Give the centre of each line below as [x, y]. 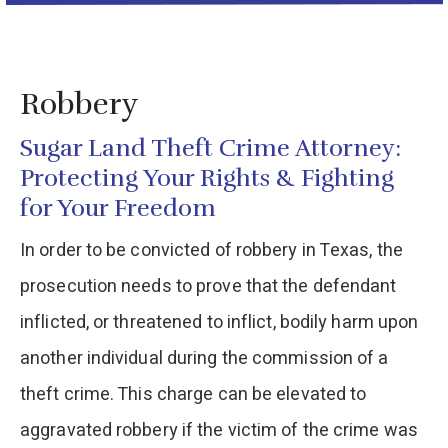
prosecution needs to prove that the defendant [208, 286]
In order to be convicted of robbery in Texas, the [211, 250]
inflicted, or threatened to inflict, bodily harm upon [219, 322]
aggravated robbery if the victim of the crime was [219, 430]
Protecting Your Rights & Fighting [207, 177]
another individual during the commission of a [204, 358]
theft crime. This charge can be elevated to [193, 394]
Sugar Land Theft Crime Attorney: [210, 147]
